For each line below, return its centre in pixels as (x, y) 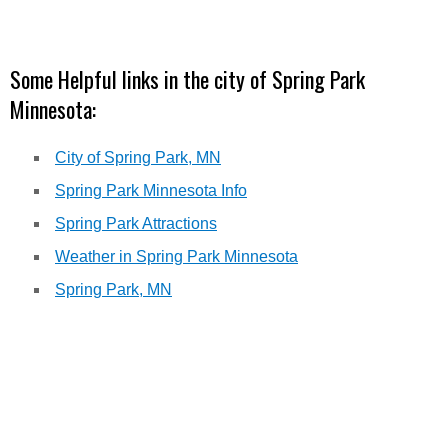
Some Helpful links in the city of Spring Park (187, 79)
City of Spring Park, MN (138, 157)
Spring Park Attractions (136, 223)
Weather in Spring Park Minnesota (176, 256)
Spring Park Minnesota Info (151, 190)
